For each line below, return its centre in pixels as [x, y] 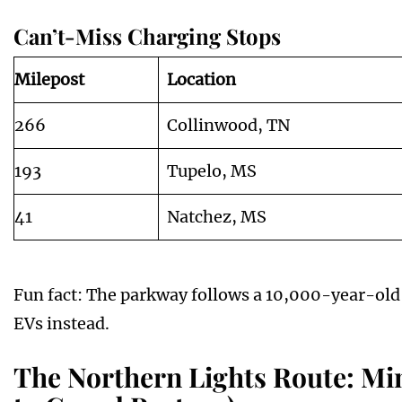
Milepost [49, 80]
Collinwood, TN [228, 126]
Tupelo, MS [212, 171]
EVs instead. [61, 324]
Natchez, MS [217, 217]
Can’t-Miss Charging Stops [147, 36]
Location [201, 80]
